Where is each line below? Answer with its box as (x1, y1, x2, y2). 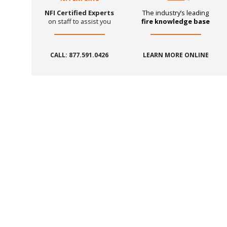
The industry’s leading (142, 8, 209, 17)
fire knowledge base (141, 16, 210, 26)
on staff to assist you (48, 16, 111, 26)
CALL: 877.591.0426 (50, 50, 109, 59)
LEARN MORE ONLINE (142, 50, 209, 59)
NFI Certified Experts (45, 8, 115, 17)
